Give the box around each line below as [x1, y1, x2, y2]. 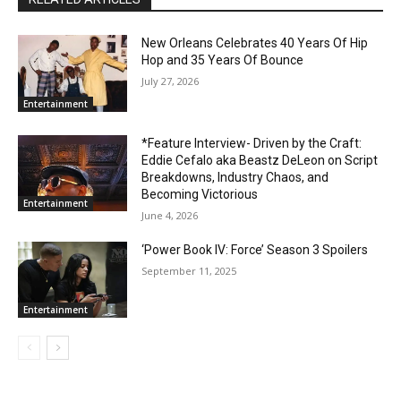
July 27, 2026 [141, 74, 200, 89]
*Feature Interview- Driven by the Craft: [141, 135, 363, 150]
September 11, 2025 [141, 263, 237, 277]
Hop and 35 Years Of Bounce [141, 53, 304, 68]
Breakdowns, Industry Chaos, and [141, 169, 329, 184]
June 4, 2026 [141, 208, 199, 222]
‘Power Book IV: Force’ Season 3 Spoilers [141, 242, 369, 257]
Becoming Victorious [141, 186, 259, 201]
